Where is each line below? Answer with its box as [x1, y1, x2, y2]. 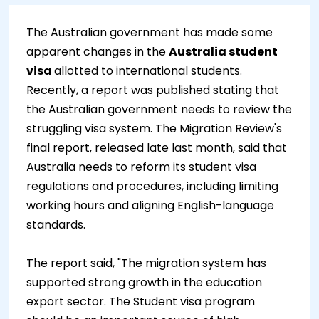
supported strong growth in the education [26, 274, 262, 291]
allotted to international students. [54, 63, 242, 79]
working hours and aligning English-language [26, 197, 274, 214]
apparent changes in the [26, 43, 169, 60]
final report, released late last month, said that [26, 140, 287, 156]
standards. [26, 216, 88, 233]
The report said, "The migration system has [26, 255, 266, 271]
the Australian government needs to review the [26, 101, 292, 117]
